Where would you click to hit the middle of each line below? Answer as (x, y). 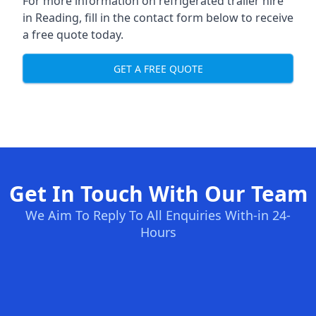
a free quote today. (73, 35)
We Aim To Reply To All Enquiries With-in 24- (158, 215)
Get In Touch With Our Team (158, 194)
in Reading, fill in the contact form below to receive (158, 18)
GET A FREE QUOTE (158, 68)
